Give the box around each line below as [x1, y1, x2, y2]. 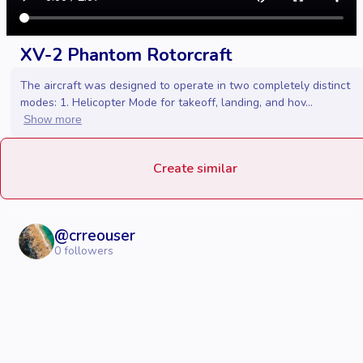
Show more [23, 113, 82, 126]
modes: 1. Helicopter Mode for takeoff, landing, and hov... [20, 95, 313, 111]
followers [61, 242, 113, 258]
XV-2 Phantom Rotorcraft [20, 43, 233, 68]
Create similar [153, 160, 237, 178]
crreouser [69, 224, 135, 246]
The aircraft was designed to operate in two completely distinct [20, 78, 350, 94]
